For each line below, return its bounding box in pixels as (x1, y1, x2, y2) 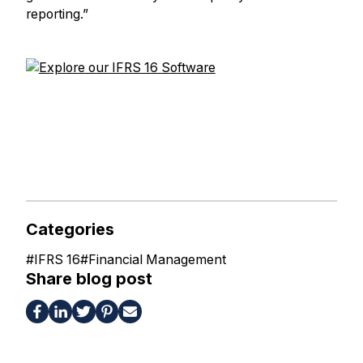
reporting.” (25, 6, 88, 23)
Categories (25, 219, 114, 239)
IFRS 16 (33, 251, 80, 267)
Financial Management (88, 251, 226, 267)
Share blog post (25, 268, 152, 288)
